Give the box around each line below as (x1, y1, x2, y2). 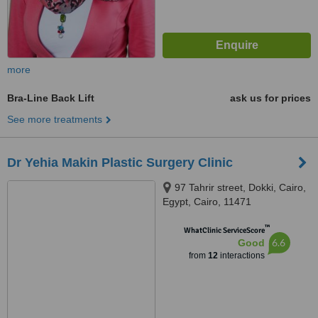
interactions (217, 251, 265, 261)
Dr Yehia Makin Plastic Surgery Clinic (7, 155, 233, 170)
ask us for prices (230, 92, 311, 104)
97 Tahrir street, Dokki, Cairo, (175, 182, 306, 193)
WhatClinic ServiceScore (183, 226, 265, 235)
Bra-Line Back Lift (7, 92, 94, 104)
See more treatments (7, 114, 102, 125)
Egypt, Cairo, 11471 (163, 196, 251, 207)
